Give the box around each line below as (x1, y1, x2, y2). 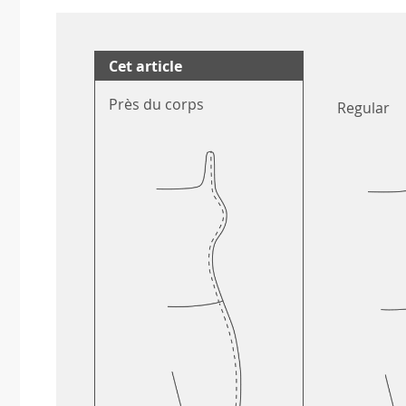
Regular (337, 98, 390, 119)
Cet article (109, 56, 182, 77)
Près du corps (109, 94, 204, 115)
